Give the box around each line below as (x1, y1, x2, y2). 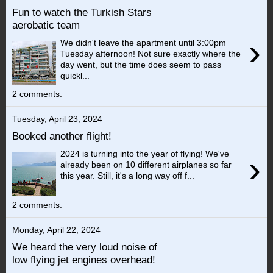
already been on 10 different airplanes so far (60, 159, 232, 169)
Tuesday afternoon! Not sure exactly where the (60, 48, 241, 58)
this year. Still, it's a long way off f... (60, 170, 195, 180)
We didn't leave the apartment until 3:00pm (60, 37, 227, 48)
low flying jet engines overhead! (12, 253, 155, 266)
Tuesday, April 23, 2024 (12, 113, 102, 124)
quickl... (60, 70, 90, 80)
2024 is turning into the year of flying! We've (60, 148, 230, 158)
